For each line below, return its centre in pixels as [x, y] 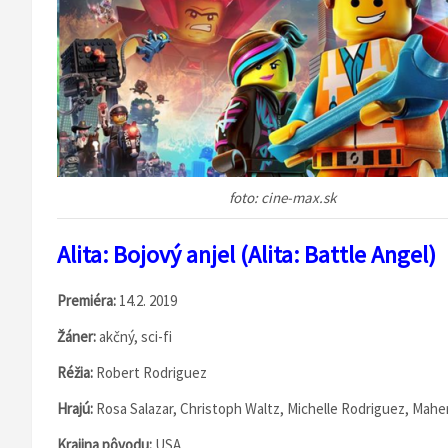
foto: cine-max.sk [282, 197]
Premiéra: [88, 300]
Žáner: [78, 336]
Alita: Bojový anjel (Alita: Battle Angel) [246, 254]
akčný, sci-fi [135, 336]
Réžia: [76, 372]
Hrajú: [76, 408]
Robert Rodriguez [151, 372]
